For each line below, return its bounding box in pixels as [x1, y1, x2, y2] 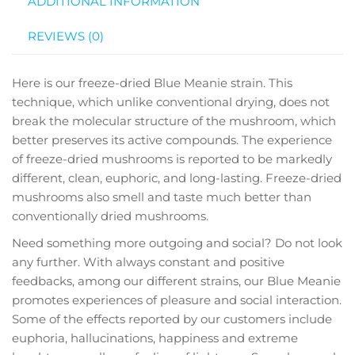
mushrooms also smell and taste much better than [12, 189, 311, 204]
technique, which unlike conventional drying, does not [12, 94, 330, 109]
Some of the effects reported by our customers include [12, 311, 332, 326]
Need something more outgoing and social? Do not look [12, 235, 342, 250]
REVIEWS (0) [28, 28, 104, 44]
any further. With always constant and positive [12, 254, 284, 269]
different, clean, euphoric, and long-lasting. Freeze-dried [12, 170, 342, 185]
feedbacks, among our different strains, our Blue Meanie [12, 273, 341, 288]
